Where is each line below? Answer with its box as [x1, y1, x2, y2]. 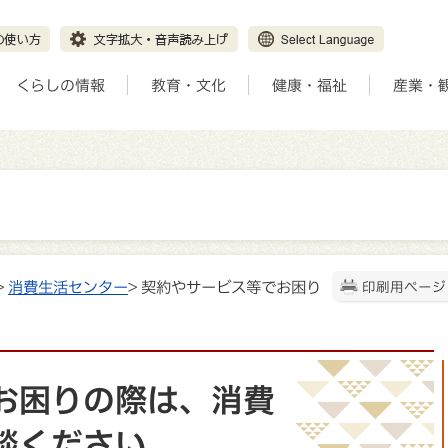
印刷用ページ [362, 280, 446, 294]
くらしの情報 [16, 77, 105, 93]
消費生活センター [8, 279, 128, 295]
